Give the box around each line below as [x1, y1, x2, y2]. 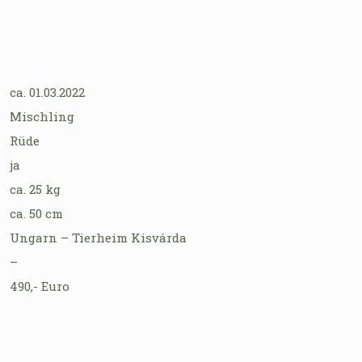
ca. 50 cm [10, 204, 63, 221]
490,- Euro [10, 277, 69, 294]
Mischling [10, 107, 74, 124]
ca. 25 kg [10, 180, 61, 197]
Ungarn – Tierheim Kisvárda [10, 229, 187, 246]
